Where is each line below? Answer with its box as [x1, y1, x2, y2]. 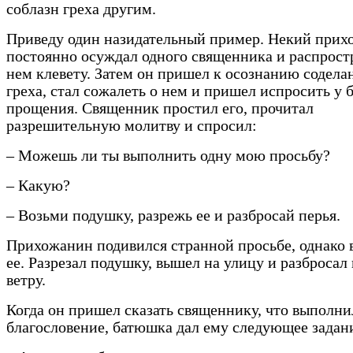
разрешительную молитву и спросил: [6, 117, 257, 135]
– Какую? [6, 177, 70, 195]
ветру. [6, 272, 46, 289]
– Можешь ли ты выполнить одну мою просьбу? [6, 147, 330, 165]
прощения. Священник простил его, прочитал [6, 100, 314, 117]
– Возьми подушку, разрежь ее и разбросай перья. [6, 207, 340, 225]
